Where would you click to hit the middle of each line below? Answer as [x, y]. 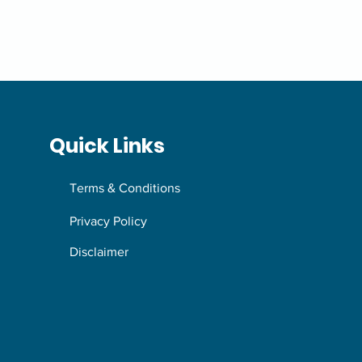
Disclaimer [99, 252]
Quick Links [107, 146]
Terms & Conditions [125, 188]
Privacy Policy [109, 221]
